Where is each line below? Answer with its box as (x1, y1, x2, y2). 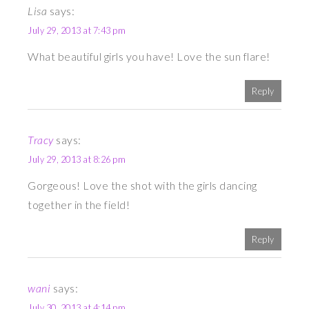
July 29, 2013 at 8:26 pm (28, 154, 126, 166)
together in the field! (28, 198, 130, 212)
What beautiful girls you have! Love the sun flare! (28, 50, 270, 63)
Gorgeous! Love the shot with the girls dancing (28, 179, 257, 192)
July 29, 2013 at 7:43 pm (28, 25, 126, 37)
